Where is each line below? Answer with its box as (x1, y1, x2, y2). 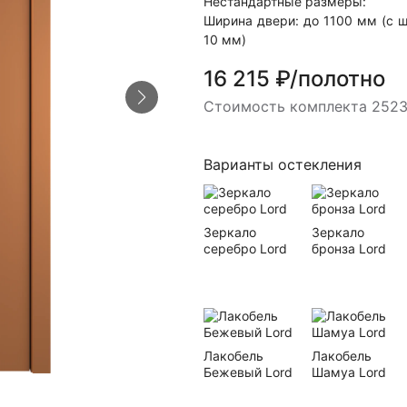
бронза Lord (311, 241, 386, 256)
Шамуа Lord (311, 364, 386, 380)
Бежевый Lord (203, 364, 293, 380)
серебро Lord (203, 241, 288, 256)
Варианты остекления (203, 155, 362, 174)
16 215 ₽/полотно (203, 65, 386, 92)
